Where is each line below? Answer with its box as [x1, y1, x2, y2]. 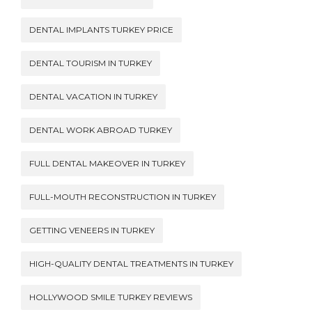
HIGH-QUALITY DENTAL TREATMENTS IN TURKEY [29, 258, 233, 270]
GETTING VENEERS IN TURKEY [29, 225, 155, 236]
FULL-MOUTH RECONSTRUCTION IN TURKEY [29, 192, 216, 203]
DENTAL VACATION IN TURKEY [29, 91, 157, 102]
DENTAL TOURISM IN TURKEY [29, 58, 152, 69]
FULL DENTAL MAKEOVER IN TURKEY [29, 158, 185, 169]
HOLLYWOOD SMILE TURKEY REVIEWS [29, 292, 192, 303]
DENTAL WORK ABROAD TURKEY [29, 125, 172, 136]
